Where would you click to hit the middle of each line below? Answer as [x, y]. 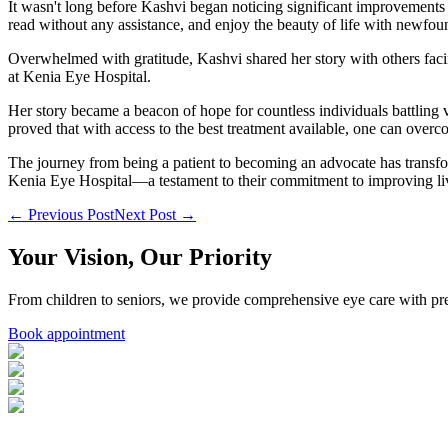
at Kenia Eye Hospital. [79, 76]
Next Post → [155, 214]
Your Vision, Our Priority [140, 256]
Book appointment [66, 333]
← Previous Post [61, 214]
